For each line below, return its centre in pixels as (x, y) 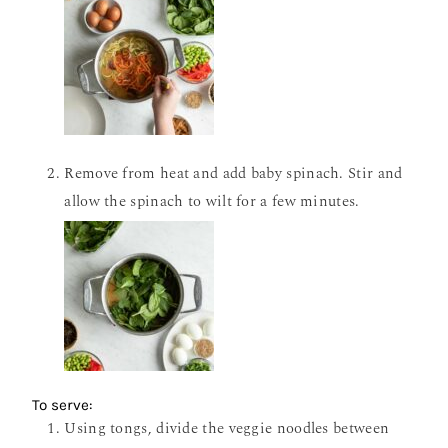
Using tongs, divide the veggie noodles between (227, 428)
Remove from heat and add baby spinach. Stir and (233, 173)
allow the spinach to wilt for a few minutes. (212, 201)
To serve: (63, 405)
